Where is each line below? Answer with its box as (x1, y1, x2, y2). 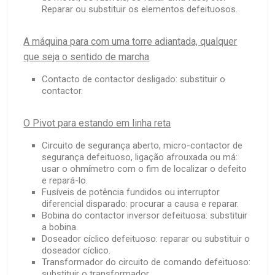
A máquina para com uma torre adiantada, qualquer (23, 36, 238, 48)
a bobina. (42, 222, 79, 233)
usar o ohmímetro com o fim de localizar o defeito (42, 163, 247, 175)
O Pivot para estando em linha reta (23, 117, 171, 130)
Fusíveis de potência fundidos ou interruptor (42, 187, 220, 198)
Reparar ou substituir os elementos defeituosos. (42, 4, 238, 15)
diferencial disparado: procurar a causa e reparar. (42, 198, 239, 210)
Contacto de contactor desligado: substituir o (42, 74, 226, 85)
